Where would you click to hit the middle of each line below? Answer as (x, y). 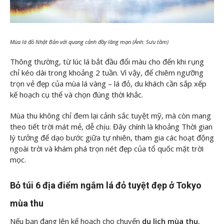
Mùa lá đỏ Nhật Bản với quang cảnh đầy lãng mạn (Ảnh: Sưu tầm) (90, 41)
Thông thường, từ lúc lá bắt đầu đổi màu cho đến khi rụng (107, 62)
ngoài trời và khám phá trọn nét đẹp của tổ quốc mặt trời (107, 148)
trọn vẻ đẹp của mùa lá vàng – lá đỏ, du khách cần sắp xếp (108, 84)
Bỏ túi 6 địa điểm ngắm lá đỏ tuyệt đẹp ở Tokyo (106, 185)
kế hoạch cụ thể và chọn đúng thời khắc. (76, 95)
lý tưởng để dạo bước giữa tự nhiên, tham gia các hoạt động (112, 137)
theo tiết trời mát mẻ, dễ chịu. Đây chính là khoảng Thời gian (111, 126)
